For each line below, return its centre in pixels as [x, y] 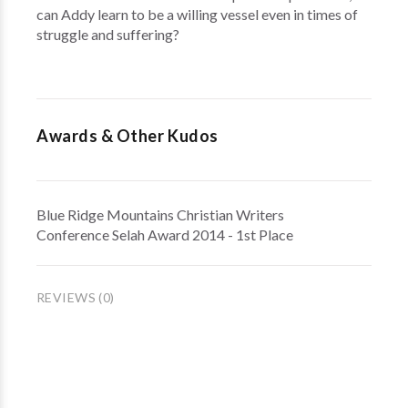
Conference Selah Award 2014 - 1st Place [165, 235]
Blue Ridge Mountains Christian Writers [160, 214]
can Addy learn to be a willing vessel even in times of [197, 14]
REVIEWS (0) [76, 297]
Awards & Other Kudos [127, 136]
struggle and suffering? [108, 34]
